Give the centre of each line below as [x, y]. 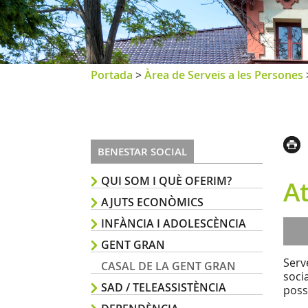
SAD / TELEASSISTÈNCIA [164, 287]
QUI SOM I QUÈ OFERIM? [166, 181]
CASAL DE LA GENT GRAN [168, 266]
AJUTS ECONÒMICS [152, 202]
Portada [112, 75]
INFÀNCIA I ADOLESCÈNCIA [174, 223]
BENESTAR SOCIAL [142, 151]
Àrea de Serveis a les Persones [224, 75]
